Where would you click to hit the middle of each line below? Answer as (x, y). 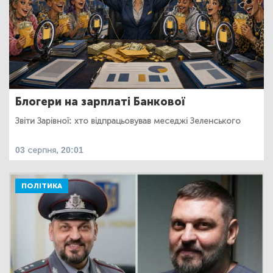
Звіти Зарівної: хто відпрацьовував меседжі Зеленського (128, 121)
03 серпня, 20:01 (49, 151)
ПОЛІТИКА (42, 186)
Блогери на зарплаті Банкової (100, 102)
